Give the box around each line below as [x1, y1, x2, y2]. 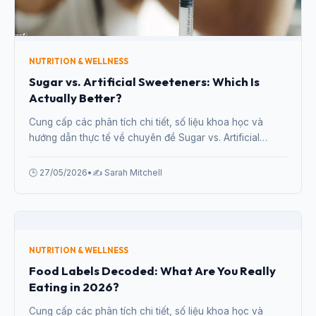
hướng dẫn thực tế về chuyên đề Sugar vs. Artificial [29, 131, 260, 143]
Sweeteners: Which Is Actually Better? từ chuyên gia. [29, 147, 265, 159]
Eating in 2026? [29, 279, 119, 294]
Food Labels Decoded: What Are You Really [29, 262, 276, 278]
